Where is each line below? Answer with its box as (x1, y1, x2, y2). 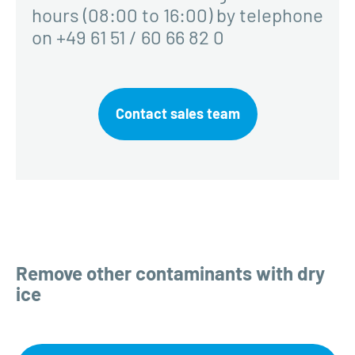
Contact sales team (115, 105, 240, 123)
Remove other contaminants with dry (16, 261, 325, 285)
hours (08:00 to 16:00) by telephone (32, 3, 323, 26)
